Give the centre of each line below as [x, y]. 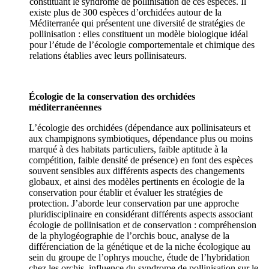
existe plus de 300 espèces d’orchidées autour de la [126, 13]
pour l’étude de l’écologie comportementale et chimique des [142, 45]
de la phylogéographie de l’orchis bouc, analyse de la [129, 236]
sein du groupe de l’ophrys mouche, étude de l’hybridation [139, 258]
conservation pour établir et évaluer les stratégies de [126, 193]
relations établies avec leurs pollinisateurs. [108, 56]
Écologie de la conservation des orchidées [112, 97]
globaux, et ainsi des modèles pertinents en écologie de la [137, 182]
